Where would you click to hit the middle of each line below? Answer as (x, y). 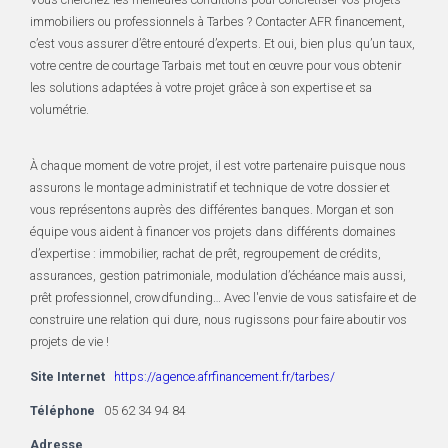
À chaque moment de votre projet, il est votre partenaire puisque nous (218, 166)
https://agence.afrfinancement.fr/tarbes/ (224, 376)
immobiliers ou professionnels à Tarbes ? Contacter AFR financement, (217, 21)
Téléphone (62, 410)
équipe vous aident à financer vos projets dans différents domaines (213, 232)
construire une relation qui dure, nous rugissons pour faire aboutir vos (218, 320)
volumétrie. (59, 109)
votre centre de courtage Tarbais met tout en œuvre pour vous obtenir (215, 65)
